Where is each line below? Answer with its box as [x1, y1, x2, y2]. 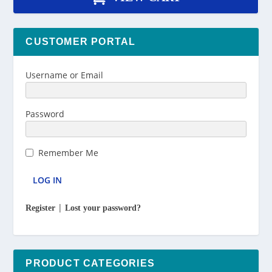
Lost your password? [65, 203, 141, 213]
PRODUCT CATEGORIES [25, 258, 155, 269]
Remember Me [38, 147, 99, 159]
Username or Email [25, 69, 104, 81]
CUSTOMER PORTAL [25, 36, 136, 47]
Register [25, 203, 56, 213]
